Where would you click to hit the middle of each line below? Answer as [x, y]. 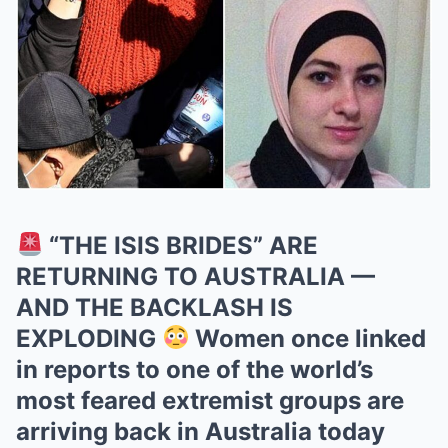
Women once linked [308, 338]
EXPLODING [89, 338]
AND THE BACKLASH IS [154, 307]
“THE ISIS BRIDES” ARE [181, 245]
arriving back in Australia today [200, 431]
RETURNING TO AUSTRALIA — [195, 276]
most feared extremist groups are [210, 400]
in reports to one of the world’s [194, 369]
